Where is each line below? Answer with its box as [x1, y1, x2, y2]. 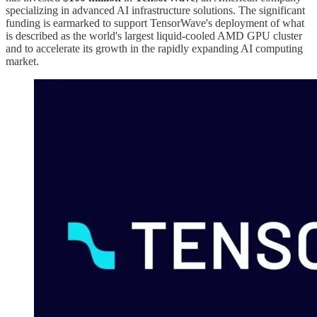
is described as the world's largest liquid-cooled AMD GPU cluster [6, 29, 302, 42]
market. [6, 54, 39, 67]
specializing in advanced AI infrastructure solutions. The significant [6, 4, 305, 16]
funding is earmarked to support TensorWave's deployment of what [6, 16, 304, 29]
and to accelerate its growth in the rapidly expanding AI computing [6, 42, 303, 54]
